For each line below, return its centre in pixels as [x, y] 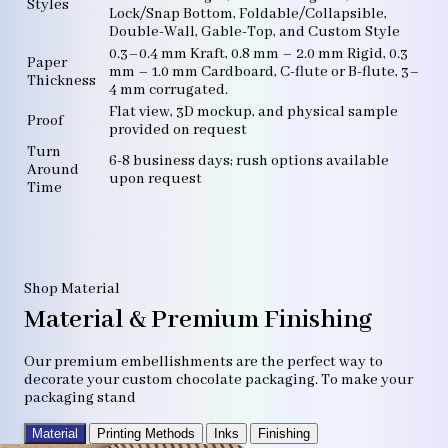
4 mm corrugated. [168, 90]
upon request [155, 179]
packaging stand [80, 398]
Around [53, 170]
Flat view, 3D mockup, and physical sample [253, 112]
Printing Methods [146, 434]
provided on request [178, 130]
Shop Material [72, 289]
